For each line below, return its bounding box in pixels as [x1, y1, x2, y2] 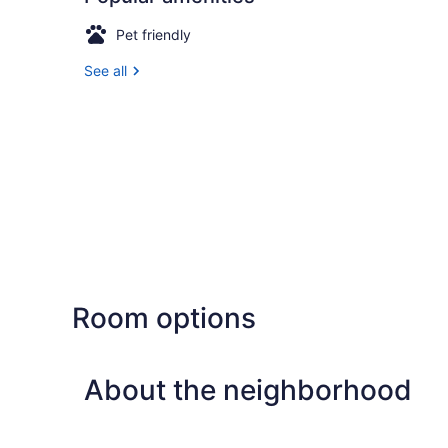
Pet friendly [116, 25, 191, 43]
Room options [72, 300, 256, 335]
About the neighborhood [84, 372, 412, 407]
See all [84, 61, 127, 79]
